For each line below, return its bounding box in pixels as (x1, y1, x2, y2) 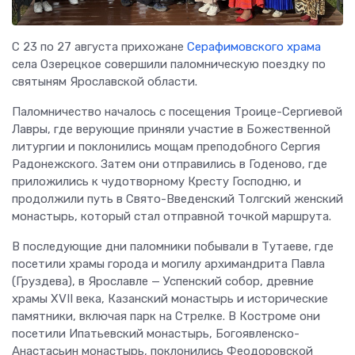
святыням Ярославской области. (12, 74, 197, 89)
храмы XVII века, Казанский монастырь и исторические (12, 291, 328, 306)
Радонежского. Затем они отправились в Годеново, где (12, 156, 327, 171)
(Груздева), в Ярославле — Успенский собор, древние (12, 273, 314, 288)
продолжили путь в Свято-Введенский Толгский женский (12, 191, 343, 206)
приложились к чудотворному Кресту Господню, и (12, 174, 301, 189)
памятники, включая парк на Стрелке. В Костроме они (12, 308, 320, 323)
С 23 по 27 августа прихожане (12, 39, 187, 54)
